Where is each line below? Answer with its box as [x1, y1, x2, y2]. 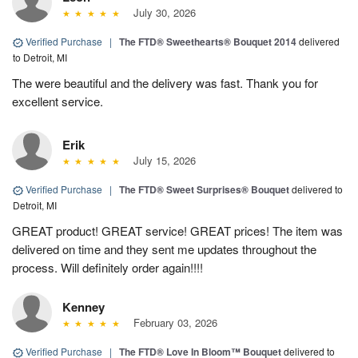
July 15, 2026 [126, 153, 196, 169]
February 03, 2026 [126, 315, 217, 331]
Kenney [62, 298, 105, 316]
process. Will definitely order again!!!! [12, 259, 203, 276]
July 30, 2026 [126, 5, 196, 21]
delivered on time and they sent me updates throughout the [12, 241, 316, 258]
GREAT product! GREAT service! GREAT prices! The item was [12, 222, 343, 240]
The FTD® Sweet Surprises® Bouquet [119, 182, 289, 197]
